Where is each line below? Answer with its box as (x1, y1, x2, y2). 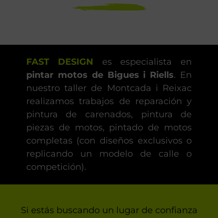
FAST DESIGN (26, 56, 93, 68)
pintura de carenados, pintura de (26, 109, 192, 120)
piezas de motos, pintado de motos (26, 122, 192, 133)
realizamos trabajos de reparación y (26, 96, 192, 107)
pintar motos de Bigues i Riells (26, 70, 174, 81)
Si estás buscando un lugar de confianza (20, 205, 198, 216)
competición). (26, 162, 86, 173)
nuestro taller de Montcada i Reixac (26, 83, 192, 94)
